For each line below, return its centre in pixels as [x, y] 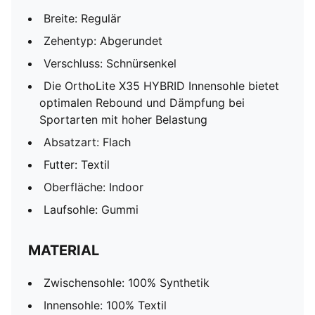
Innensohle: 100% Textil [105, 305]
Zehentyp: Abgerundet [103, 41]
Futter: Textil [77, 165]
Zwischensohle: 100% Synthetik [127, 283]
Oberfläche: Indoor [94, 187]
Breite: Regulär [82, 18]
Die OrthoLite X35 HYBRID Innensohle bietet [161, 86]
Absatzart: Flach [87, 142]
